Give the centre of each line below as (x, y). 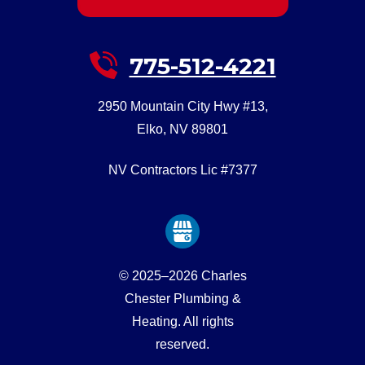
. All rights (205, 321)
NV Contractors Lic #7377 (182, 169)
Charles (224, 275)
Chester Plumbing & (182, 298)
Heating (154, 321)
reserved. (182, 344)
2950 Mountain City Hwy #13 (181, 106)
